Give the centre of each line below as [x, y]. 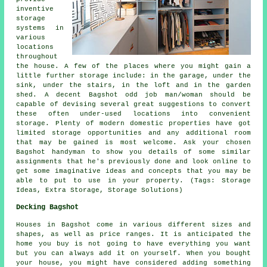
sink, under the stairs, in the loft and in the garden [133, 85]
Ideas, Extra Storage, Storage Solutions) [100, 190]
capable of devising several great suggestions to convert [133, 104]
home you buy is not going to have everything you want [133, 243]
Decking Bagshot [48, 207]
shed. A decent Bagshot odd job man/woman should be [133, 94]
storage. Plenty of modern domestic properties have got [133, 123]
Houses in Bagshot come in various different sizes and [133, 224]
